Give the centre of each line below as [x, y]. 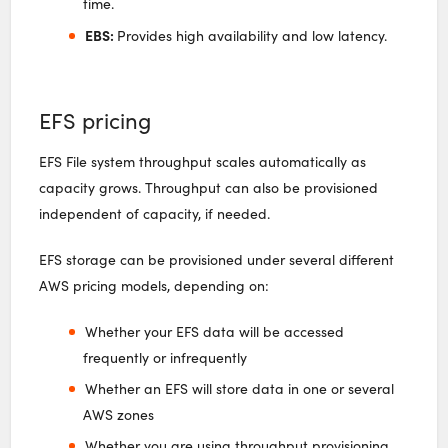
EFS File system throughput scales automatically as [203, 161]
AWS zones [119, 414]
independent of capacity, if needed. [155, 213]
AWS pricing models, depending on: [154, 285]
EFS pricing [95, 119]
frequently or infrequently [165, 357]
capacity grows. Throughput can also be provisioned [209, 187]
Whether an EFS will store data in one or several [239, 388]
